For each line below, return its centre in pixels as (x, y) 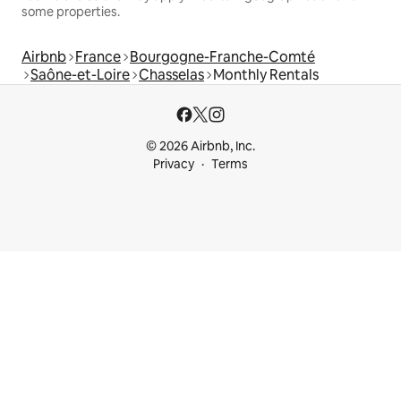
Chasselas (171, 74)
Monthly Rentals (266, 74)
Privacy (174, 164)
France (98, 56)
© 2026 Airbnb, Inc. (200, 146)
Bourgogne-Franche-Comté (222, 56)
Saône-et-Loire (80, 74)
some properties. (71, 11)
